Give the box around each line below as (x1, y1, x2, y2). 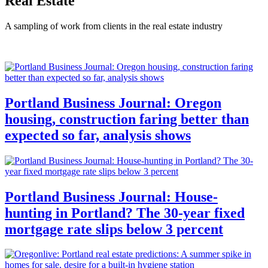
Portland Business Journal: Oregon (5, 95, 221, 111)
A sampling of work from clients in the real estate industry (5, 20, 223, 31)
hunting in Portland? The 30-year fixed (5, 205, 245, 221)
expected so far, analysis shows (5, 127, 191, 143)
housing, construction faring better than (5, 111, 249, 127)
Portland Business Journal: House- (5, 188, 218, 205)
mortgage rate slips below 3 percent (5, 221, 223, 237)
